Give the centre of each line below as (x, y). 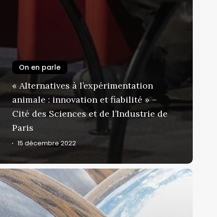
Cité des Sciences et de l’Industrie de (90, 114)
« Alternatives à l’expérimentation (83, 86)
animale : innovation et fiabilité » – (85, 100)
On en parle (40, 68)
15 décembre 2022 (46, 143)
